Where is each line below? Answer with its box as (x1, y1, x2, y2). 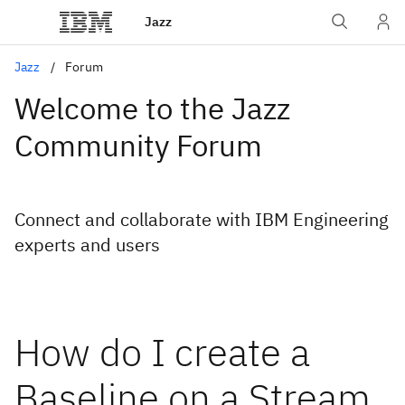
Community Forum (14, 126, 262, 165)
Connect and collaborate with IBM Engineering (14, 207, 389, 231)
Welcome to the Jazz (14, 89, 290, 127)
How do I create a (14, 327, 310, 377)
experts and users (14, 232, 160, 257)
